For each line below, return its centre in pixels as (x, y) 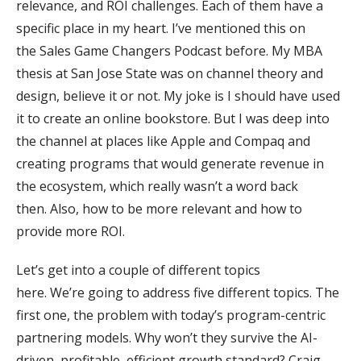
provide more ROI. (71, 231)
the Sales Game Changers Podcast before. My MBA (169, 50)
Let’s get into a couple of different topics (138, 270)
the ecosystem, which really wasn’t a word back (157, 186)
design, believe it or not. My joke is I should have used (178, 95)
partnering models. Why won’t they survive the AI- (167, 337)
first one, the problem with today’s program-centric (171, 315)
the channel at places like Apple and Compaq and (163, 141)
